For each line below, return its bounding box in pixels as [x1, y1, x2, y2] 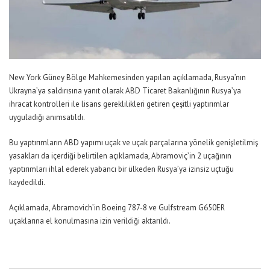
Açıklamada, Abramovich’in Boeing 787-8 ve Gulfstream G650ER [9, 202, 225, 213]
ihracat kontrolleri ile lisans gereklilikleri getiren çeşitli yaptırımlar [9, 98, 229, 109]
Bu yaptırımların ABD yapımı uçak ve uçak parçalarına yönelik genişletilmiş [9, 137, 258, 148]
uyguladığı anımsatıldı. [9, 111, 85, 122]
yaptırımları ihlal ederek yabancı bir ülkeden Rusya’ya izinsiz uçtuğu [9, 163, 234, 174]
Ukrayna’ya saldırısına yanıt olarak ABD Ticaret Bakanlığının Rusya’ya [9, 85, 241, 96]
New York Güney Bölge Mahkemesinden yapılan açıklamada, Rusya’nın [9, 72, 246, 83]
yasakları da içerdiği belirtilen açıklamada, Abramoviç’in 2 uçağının [9, 150, 231, 161]
